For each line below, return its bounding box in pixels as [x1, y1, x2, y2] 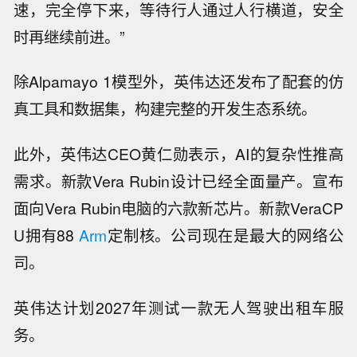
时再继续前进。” [14, 25, 125, 48]
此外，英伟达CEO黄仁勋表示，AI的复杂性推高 [14, 143, 343, 166]
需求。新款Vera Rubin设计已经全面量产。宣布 [14, 170, 343, 193]
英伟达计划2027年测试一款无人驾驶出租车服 [14, 296, 343, 320]
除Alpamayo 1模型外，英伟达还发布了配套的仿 [14, 70, 343, 93]
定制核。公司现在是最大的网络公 [107, 224, 343, 247]
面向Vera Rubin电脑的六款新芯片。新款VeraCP [14, 197, 343, 220]
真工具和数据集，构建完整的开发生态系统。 [14, 97, 317, 120]
